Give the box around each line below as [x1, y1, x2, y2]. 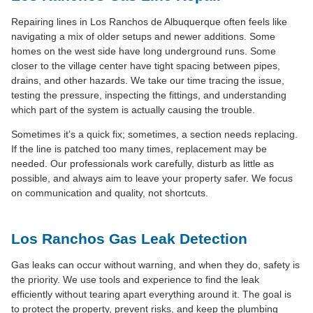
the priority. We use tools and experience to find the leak [11, 273, 259, 285]
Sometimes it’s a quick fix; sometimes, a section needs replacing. [11, 128, 298, 140]
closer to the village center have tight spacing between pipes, [11, 59, 280, 71]
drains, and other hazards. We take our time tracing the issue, [11, 74, 284, 86]
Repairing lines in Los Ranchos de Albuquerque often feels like [11, 15, 287, 27]
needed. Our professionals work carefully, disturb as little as [11, 157, 274, 169]
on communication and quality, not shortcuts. [11, 187, 208, 198]
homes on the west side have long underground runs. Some [11, 45, 276, 57]
